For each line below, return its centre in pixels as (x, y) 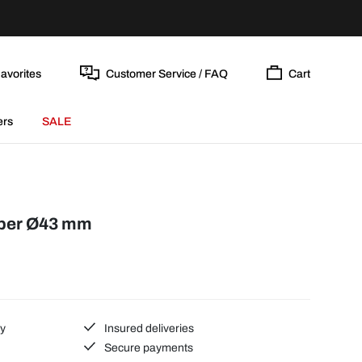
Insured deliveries (148, 328)
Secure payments (148, 347)
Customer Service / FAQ (166, 74)
